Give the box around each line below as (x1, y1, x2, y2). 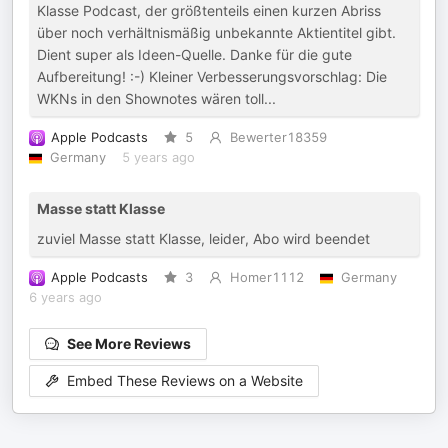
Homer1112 (229, 270, 304, 285)
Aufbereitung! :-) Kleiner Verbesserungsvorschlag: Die (37, 68, 387, 85)
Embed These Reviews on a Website (67, 372, 303, 390)
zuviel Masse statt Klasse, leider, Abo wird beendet (37, 230, 370, 247)
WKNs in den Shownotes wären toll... (37, 90, 276, 107)
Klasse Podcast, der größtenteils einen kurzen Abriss (37, 2, 381, 19)
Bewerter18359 (229, 130, 327, 145)
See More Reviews (67, 335, 191, 352)
